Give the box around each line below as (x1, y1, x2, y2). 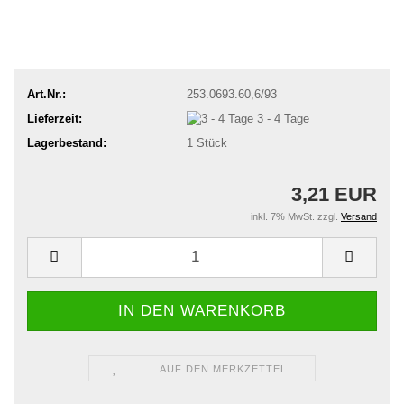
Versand (341, 210, 377, 222)
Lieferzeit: (27, 111, 82, 125)
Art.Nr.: (27, 87, 66, 101)
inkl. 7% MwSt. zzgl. (251, 210, 341, 222)
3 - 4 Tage (256, 111, 309, 125)
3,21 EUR (291, 182, 377, 206)
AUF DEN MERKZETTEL (159, 363, 287, 374)
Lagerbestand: (27, 136, 106, 151)
